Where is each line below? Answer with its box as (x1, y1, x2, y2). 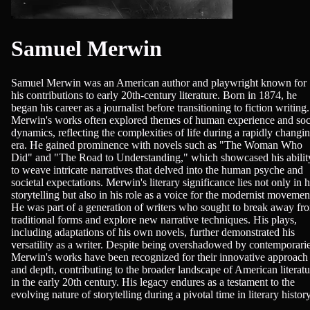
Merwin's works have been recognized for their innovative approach (11, 250, 308, 263)
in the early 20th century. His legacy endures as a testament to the (11, 275, 295, 288)
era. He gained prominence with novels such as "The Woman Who (11, 138, 302, 151)
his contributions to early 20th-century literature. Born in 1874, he (11, 89, 297, 101)
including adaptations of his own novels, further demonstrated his (11, 226, 295, 238)
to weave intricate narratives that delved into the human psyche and (11, 163, 303, 176)
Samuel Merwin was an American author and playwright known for (11, 76, 307, 89)
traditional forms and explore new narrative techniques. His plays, (11, 213, 297, 226)
